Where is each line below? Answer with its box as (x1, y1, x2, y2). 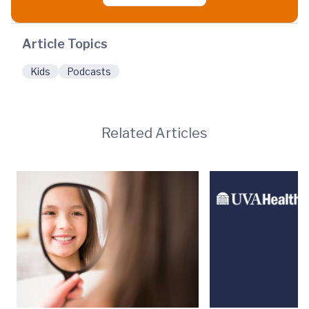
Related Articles (101, 125, 208, 141)
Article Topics (22, 37, 108, 51)
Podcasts (67, 66, 111, 77)
